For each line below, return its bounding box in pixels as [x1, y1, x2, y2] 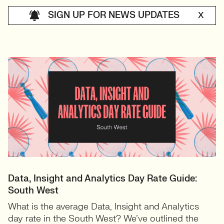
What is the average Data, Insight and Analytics [8, 201, 199, 212]
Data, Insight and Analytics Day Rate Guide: [8, 173, 197, 184]
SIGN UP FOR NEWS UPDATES [47, 9, 182, 21]
